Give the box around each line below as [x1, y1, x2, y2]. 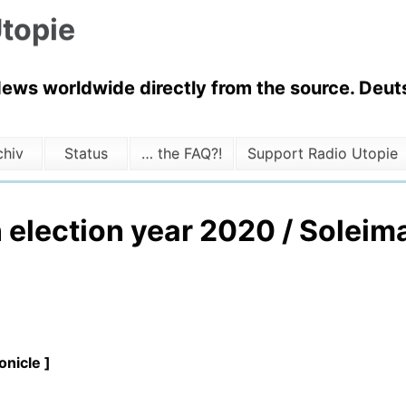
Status [64, 144, 109, 163]
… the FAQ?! [140, 144, 222, 163]
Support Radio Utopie [246, 144, 398, 163]
